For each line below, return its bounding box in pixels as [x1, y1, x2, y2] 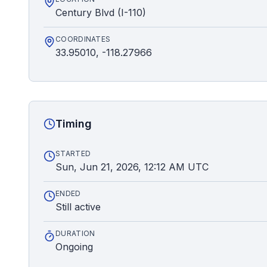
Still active [55, 201, 101, 213]
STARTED [55, 149, 91, 158]
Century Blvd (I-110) [55, 7, 146, 18]
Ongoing [55, 241, 93, 253]
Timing [55, 117, 92, 130]
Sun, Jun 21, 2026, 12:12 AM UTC [55, 161, 209, 173]
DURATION [55, 229, 95, 238]
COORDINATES [55, 35, 111, 44]
